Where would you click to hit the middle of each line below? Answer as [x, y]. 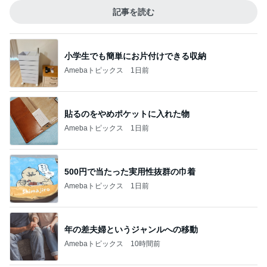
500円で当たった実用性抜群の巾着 [130, 171]
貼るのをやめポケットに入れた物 [127, 114]
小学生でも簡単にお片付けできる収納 [135, 56]
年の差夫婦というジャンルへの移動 [131, 229]
